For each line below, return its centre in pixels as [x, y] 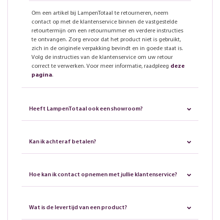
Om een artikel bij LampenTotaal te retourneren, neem [100, 14]
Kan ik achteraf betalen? [63, 142]
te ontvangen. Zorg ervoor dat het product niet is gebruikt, [106, 40]
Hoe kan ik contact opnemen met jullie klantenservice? [103, 175]
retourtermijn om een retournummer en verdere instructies [107, 31]
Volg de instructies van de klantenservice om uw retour [102, 58]
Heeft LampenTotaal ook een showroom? [86, 109]
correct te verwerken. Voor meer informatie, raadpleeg [101, 67]
